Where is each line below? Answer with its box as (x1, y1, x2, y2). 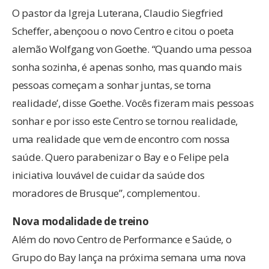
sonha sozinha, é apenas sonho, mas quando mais (12, 59, 242, 74)
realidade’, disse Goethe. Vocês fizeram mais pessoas (12, 95, 254, 110)
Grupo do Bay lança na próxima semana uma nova (12, 250, 246, 264)
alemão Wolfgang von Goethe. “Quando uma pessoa (12, 41, 252, 56)
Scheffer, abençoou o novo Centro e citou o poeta (12, 23, 234, 38)
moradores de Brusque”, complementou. (12, 186, 200, 200)
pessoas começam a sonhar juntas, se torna (12, 77, 211, 92)
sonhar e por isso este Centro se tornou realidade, (12, 113, 238, 128)
